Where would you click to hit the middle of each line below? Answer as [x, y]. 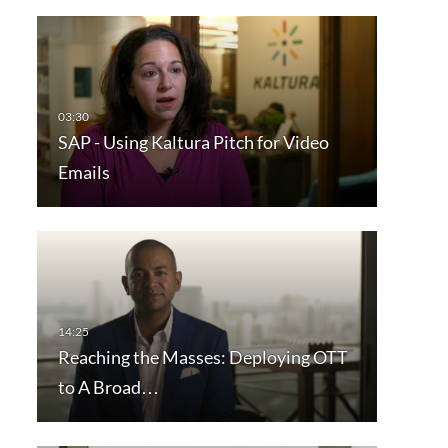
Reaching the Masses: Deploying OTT [202, 357]
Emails [83, 172]
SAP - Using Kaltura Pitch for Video [193, 142]
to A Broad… [108, 387]
